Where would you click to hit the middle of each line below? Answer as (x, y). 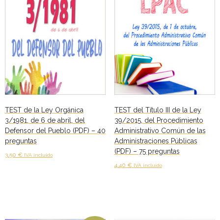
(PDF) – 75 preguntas (147, 151)
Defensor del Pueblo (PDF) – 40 (55, 130)
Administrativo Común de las (160, 130)
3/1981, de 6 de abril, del (45, 120)
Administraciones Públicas (156, 141)
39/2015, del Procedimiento (159, 120)
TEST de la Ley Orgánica (44, 110)
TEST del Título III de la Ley (158, 110)
